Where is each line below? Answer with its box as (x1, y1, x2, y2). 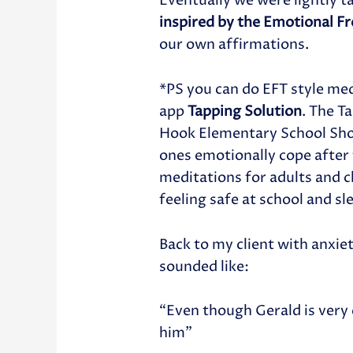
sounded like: (159, 256, 250, 277)
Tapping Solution (188, 101, 303, 121)
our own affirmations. (159, 35, 310, 55)
